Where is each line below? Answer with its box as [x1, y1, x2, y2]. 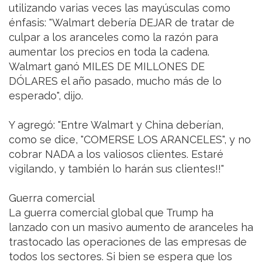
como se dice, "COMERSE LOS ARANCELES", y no [9, 133, 251, 146]
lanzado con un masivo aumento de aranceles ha [9, 221, 253, 234]
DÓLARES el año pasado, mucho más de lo [9, 75, 222, 88]
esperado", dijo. [9, 89, 83, 102]
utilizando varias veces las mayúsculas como [9, 2, 230, 15]
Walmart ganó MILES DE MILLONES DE [9, 60, 205, 73]
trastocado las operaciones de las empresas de [9, 236, 247, 249]
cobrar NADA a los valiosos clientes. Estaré [9, 148, 223, 161]
